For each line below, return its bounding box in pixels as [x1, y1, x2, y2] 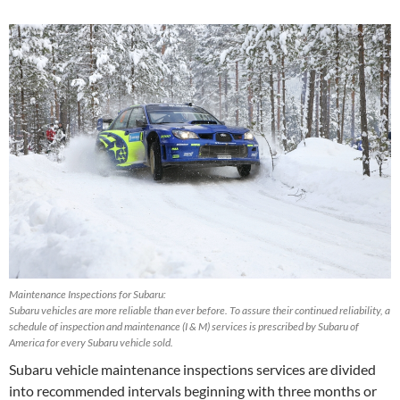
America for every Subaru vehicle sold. [9, 335, 173, 349]
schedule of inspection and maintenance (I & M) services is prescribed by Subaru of [9, 319, 359, 333]
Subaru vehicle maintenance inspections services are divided [9, 360, 376, 378]
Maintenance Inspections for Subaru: [9, 287, 166, 301]
